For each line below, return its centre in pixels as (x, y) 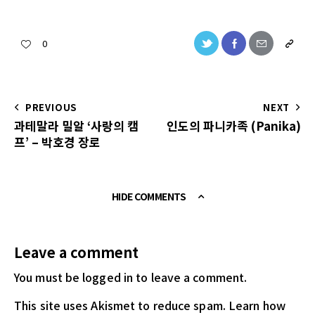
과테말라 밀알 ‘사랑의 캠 (76, 125)
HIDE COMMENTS (149, 197)
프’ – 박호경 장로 (57, 141)
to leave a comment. (190, 277)
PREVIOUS (51, 107)
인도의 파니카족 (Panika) (234, 125)
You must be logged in (74, 277)
